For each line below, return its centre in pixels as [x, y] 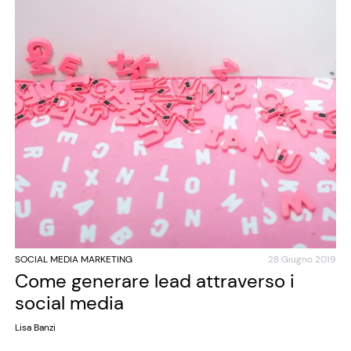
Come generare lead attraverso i [154, 281]
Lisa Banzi [35, 328]
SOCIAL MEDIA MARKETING [73, 260]
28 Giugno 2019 [302, 260]
